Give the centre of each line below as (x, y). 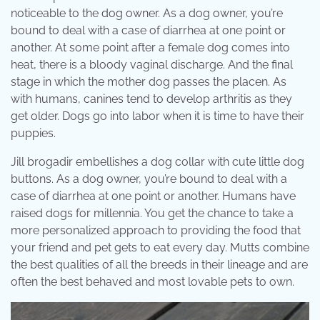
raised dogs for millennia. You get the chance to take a (152, 213)
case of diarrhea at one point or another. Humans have (153, 196)
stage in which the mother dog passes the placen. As (149, 81)
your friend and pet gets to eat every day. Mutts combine (160, 247)
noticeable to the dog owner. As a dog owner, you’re (147, 13)
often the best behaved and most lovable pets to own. (152, 281)
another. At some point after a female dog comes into (150, 47)
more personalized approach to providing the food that (156, 230)
